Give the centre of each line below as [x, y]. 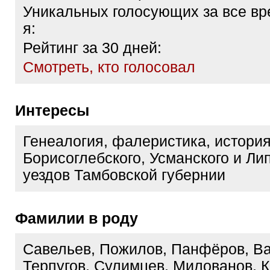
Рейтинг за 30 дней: [92, 48]
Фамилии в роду [83, 218]
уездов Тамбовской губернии [124, 175]
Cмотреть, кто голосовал [109, 67]
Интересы [58, 110]
